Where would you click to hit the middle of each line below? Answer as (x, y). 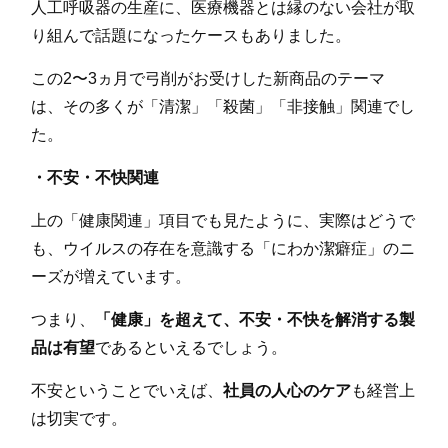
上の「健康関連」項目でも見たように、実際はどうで (223, 221)
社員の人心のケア (287, 391)
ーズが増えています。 (111, 277)
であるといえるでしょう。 (191, 348)
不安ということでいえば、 (127, 391)
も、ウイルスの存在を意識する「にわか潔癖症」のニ (223, 249)
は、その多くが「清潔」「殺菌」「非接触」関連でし (223, 107)
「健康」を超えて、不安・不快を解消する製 (255, 320)
